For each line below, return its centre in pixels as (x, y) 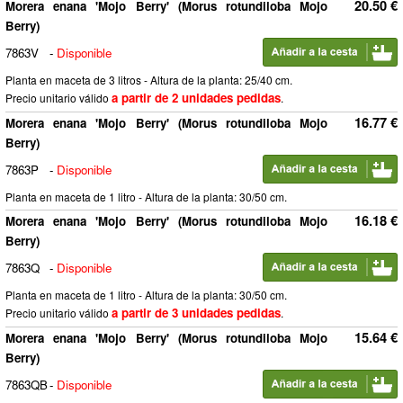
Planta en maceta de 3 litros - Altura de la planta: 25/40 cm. (149, 80)
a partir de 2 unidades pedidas (196, 98)
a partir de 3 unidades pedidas (196, 313)
